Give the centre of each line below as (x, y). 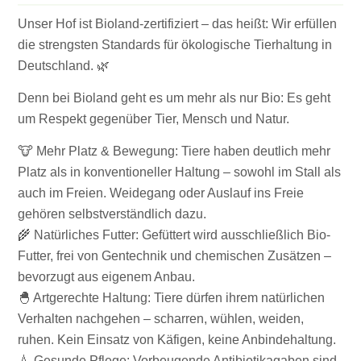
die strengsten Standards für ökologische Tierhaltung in (175, 44)
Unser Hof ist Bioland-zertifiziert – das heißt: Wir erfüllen (178, 23)
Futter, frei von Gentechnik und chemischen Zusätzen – (175, 256)
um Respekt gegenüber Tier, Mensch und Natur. (154, 118)
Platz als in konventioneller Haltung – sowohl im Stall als (180, 172)
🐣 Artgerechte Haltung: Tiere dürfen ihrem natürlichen (172, 298)
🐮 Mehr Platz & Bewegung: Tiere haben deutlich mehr (174, 151)
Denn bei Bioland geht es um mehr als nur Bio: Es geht (174, 98)
